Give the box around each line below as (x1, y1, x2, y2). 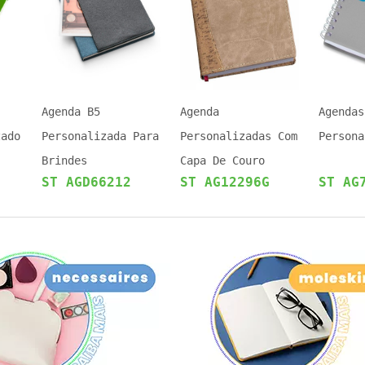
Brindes (42, 154, 87, 167)
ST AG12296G (180, 174, 270, 190)
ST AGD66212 (42, 174, 131, 190)
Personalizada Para (42, 130, 159, 143)
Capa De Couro (180, 154, 265, 167)
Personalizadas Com (180, 130, 297, 143)
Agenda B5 (42, 105, 100, 118)
